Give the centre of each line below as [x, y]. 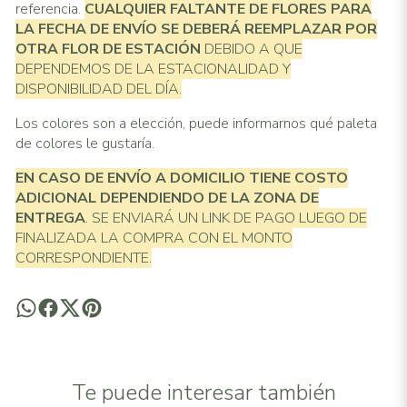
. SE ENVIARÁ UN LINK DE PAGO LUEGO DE [226, 218]
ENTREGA [50, 218]
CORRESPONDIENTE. [83, 258]
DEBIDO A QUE [251, 49]
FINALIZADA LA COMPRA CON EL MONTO [154, 238]
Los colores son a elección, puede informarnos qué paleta [196, 123]
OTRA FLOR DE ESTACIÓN [108, 49]
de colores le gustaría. [84, 143]
